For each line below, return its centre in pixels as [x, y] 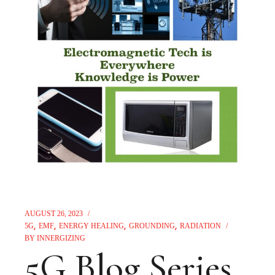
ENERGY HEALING [92, 226]
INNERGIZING [61, 238]
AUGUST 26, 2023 [54, 214]
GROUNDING [152, 226]
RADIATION [201, 226]
